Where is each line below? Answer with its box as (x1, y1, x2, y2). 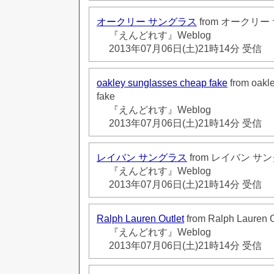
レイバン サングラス (97, 152, 187, 163)
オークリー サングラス (97, 16, 197, 27)
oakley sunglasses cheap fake (97, 77, 228, 88)
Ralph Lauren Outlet (97, 213, 184, 224)
